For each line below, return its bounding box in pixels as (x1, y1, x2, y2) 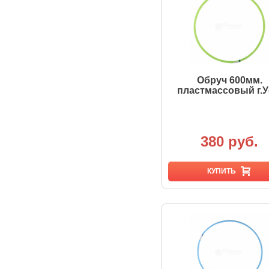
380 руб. (201, 133, 258, 150)
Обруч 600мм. (196, 75, 262, 85)
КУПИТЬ (207, 167, 236, 175)
